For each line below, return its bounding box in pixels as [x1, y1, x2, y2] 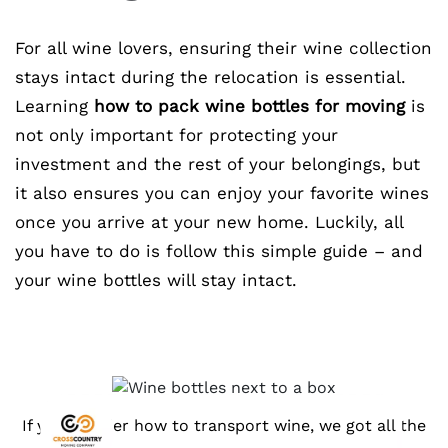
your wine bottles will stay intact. [15, 270, 297, 290]
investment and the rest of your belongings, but [15, 154, 420, 174]
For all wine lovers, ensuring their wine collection [15, 38, 432, 58]
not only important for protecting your [15, 125, 338, 145]
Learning [15, 96, 94, 116]
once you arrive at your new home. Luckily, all [15, 212, 403, 232]
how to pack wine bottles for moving [94, 96, 405, 116]
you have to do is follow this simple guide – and [15, 241, 423, 261]
